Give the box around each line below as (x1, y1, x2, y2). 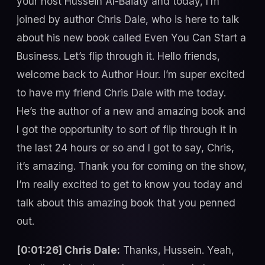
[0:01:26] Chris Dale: (17, 243, 120, 256)
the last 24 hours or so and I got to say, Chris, (17, 141, 234, 154)
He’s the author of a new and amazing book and (17, 104, 245, 117)
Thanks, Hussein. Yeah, (120, 243, 234, 256)
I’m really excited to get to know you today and (17, 177, 243, 190)
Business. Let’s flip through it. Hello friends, (17, 49, 220, 62)
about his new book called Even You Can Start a (17, 31, 246, 44)
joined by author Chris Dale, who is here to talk (17, 12, 239, 25)
